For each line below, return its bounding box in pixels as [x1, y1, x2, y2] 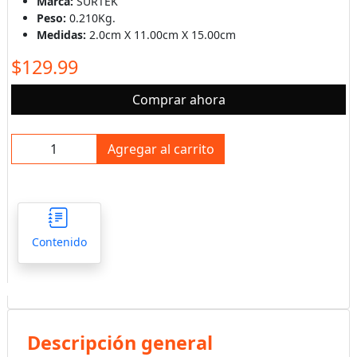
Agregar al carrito [107, 140, 214, 158]
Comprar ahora [131, 91, 226, 108]
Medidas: [36, 27, 89, 42]
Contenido [31, 234, 87, 249]
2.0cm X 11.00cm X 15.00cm [88, 27, 236, 42]
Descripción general [26, 330, 213, 355]
